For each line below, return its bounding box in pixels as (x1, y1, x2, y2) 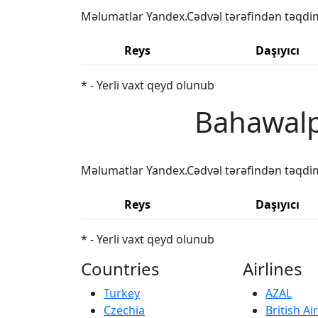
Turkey (104, 285, 140, 301)
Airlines (243, 256, 302, 280)
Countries (81, 256, 160, 280)
